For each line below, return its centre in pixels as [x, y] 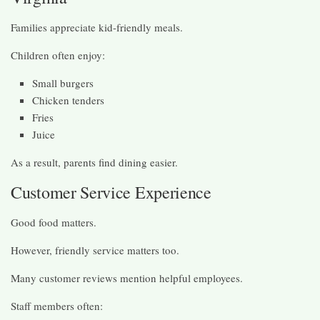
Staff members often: [57, 305]
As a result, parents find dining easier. [94, 162]
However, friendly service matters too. [95, 250]
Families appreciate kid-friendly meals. [97, 27]
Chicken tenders [68, 100]
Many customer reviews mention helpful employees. [127, 277]
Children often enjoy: [58, 55]
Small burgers [63, 82]
